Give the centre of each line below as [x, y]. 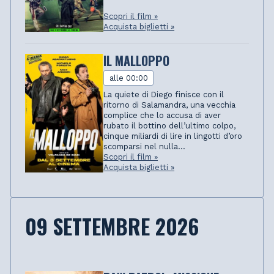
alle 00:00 [128, 78]
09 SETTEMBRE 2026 [112, 226]
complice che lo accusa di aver [162, 115]
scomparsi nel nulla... [145, 146]
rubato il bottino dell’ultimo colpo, [170, 125]
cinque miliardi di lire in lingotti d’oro [173, 136]
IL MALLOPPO [137, 60]
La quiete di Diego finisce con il [164, 94]
